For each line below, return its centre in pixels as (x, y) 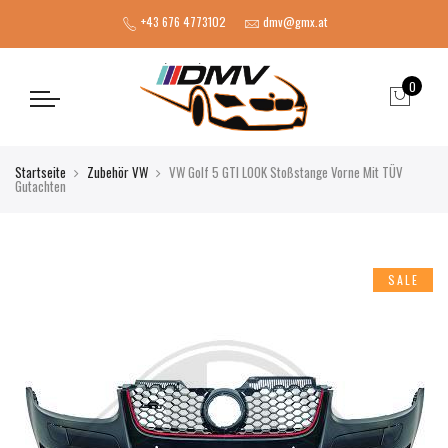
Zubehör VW (117, 172)
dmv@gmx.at (294, 22)
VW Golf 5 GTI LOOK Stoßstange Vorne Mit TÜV (286, 172)
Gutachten (40, 186)
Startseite (40, 172)
